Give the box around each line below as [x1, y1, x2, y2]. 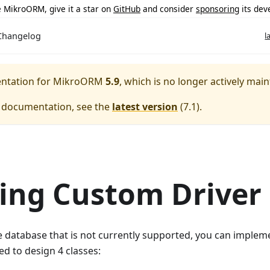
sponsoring [196, 2, 239, 14]
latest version [112, 100, 178, 113]
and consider [140, 2, 196, 14]
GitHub [113, 2, 140, 14]
